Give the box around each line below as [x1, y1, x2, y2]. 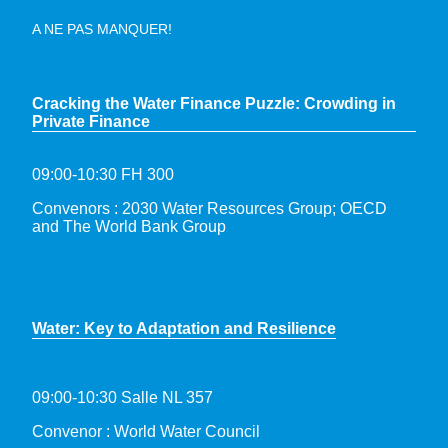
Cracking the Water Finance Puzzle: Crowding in [32, 94, 396, 112]
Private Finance [32, 112, 150, 130]
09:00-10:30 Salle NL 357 [32, 388, 213, 406]
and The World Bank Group [32, 217, 226, 235]
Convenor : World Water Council [32, 422, 260, 440]
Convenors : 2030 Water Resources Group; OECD [32, 199, 391, 217]
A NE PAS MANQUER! [32, 20, 172, 37]
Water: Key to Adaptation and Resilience [32, 319, 336, 337]
